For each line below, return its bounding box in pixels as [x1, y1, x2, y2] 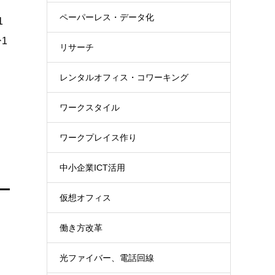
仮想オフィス [60, 193, 111, 203]
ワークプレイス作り [60, 133, 137, 142]
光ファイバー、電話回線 [60, 253, 154, 263]
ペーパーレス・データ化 [60, 12, 154, 22]
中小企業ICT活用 [60, 163, 125, 172]
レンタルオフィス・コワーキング [60, 72, 188, 82]
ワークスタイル [60, 103, 120, 112]
